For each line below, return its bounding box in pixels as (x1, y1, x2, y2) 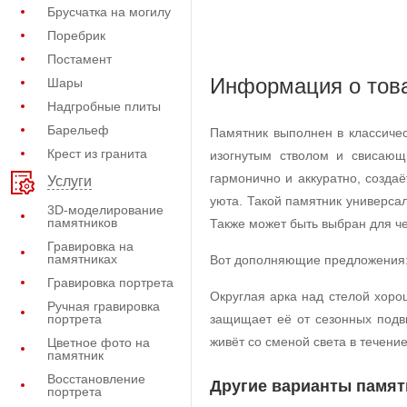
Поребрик (47, 28, 105, 43)
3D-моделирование (47, 203, 164, 217)
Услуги (47, 174, 92, 190)
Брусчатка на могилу (47, 5, 171, 19)
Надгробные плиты (47, 99, 161, 114)
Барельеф (47, 123, 109, 137)
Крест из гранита (47, 146, 147, 161)
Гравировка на (47, 239, 134, 253)
